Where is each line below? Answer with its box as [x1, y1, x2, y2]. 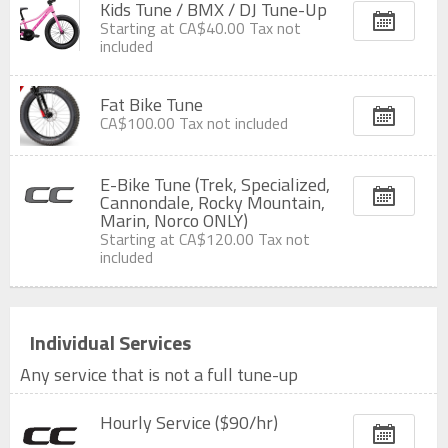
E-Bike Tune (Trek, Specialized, [100, 171, 330, 198]
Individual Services [30, 327, 191, 358]
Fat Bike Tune [100, 91, 203, 118]
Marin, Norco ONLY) [100, 207, 248, 234]
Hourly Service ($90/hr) [100, 409, 278, 436]
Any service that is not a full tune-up [20, 361, 298, 388]
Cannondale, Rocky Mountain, [100, 189, 325, 216]
